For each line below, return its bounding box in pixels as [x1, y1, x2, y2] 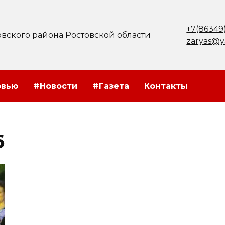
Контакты [144, 81, 188, 91]
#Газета [92, 81, 129, 91]
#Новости [33, 81, 77, 91]
